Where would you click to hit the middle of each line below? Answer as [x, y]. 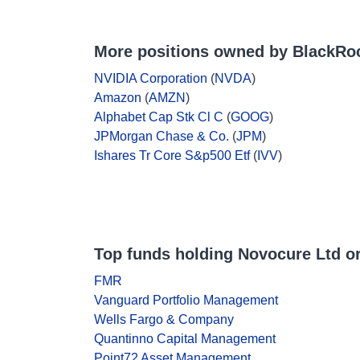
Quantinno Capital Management [185, 339]
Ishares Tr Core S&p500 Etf [172, 155]
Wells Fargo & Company [164, 319]
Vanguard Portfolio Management [186, 300]
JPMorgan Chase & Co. [162, 136]
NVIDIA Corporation [151, 78]
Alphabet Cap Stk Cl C [159, 117]
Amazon [118, 98]
